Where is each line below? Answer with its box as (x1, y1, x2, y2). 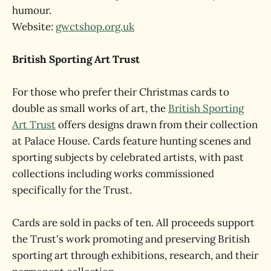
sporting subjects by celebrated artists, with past (12, 151, 244, 164)
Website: (12, 19, 56, 33)
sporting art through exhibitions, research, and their (12, 249, 258, 263)
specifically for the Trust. (12, 183, 132, 197)
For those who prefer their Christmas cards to (12, 85, 229, 99)
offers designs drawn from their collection (56, 118, 258, 131)
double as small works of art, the (12, 102, 168, 115)
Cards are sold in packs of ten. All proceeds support (12, 216, 255, 230)
